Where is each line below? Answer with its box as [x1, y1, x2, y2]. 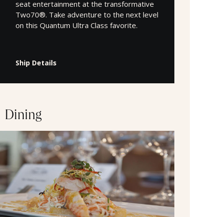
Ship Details [15, 58, 57, 67]
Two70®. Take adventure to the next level [15, 9, 158, 19]
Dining [5, 109, 42, 124]
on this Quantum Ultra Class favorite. [15, 20, 138, 30]
